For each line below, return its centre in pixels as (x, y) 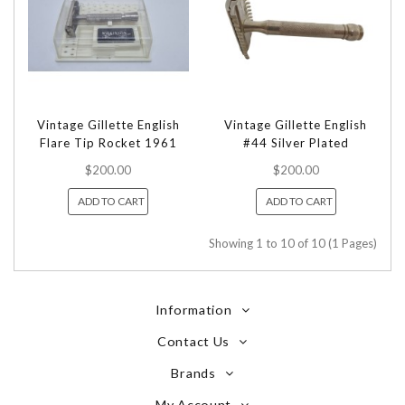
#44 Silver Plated (296, 142)
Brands (193, 372)
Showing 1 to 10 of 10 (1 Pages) (293, 243)
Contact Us (194, 341)
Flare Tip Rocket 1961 (108, 142)
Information (193, 309)
